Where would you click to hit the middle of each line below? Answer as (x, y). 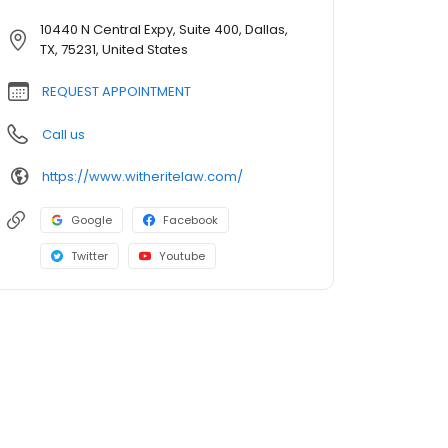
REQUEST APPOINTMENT (116, 92)
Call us (63, 135)
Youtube (182, 256)
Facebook (190, 220)
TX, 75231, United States (114, 50)
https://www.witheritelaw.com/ (142, 176)
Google (91, 220)
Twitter (89, 256)
